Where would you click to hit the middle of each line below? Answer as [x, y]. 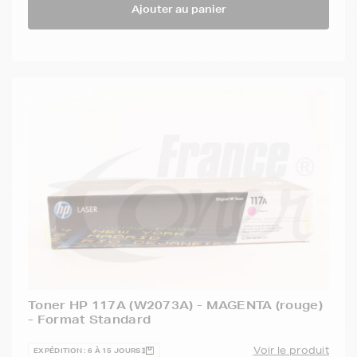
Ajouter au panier [178, 9]
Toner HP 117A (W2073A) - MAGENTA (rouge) [175, 306]
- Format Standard [90, 320]
